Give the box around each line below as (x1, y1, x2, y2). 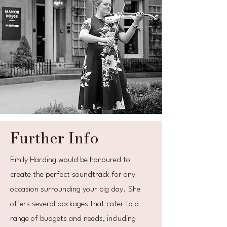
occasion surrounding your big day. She (10, 185, 140, 194)
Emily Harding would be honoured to (10, 156, 130, 164)
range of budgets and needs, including (10, 215, 136, 223)
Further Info (10, 126, 99, 149)
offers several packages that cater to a (10, 200, 139, 208)
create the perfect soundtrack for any (10, 171, 135, 179)
